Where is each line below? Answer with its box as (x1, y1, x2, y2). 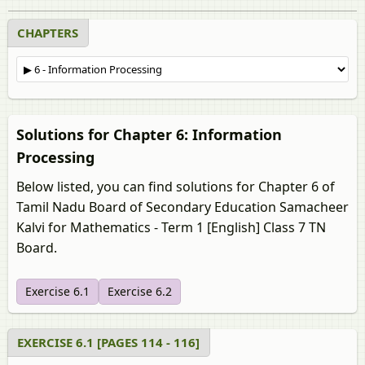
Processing (16, 147, 95, 167)
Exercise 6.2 (108, 284, 172, 299)
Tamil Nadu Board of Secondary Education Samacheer (16, 198, 349, 216)
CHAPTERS (17, 24, 78, 41)
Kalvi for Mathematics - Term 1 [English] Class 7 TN (16, 218, 326, 236)
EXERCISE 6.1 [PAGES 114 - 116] (17, 334, 200, 350)
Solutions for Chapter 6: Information (16, 125, 282, 144)
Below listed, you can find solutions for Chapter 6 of (16, 178, 335, 196)
